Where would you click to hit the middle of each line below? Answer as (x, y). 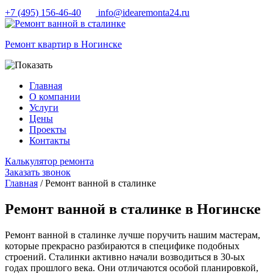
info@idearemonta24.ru (143, 13)
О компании (55, 97)
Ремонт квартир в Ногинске (63, 44)
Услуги (44, 108)
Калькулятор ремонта (49, 161)
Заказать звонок (38, 172)
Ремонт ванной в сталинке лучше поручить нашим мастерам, (133, 235)
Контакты (50, 141)
